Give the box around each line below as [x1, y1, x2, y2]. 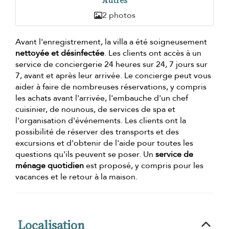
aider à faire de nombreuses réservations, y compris [15, 81, 207, 93]
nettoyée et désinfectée [15, 48, 104, 59]
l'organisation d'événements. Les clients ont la [15, 115, 186, 127]
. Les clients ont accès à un [104, 48, 201, 59]
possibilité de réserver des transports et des [15, 126, 179, 138]
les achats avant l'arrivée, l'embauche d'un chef [15, 93, 188, 104]
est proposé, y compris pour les [84, 160, 203, 172]
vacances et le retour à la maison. [15, 171, 138, 183]
